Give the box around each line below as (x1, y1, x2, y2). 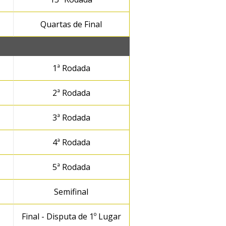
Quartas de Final (40, 19, 102, 30)
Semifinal (54, 186, 88, 197)
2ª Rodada (52, 87, 90, 98)
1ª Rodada (52, 63, 90, 74)
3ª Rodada (52, 112, 90, 123)
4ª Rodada (52, 137, 90, 148)
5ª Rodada (52, 161, 90, 173)
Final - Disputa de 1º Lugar (21, 211, 121, 222)
